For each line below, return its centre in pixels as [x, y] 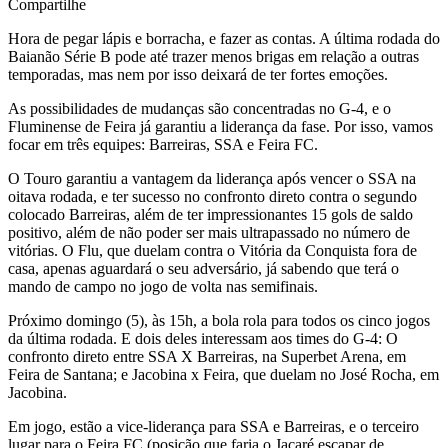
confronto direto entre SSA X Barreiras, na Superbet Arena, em [207, 356]
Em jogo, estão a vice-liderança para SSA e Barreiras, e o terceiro [213, 426]
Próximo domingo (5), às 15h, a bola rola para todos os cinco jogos [219, 320]
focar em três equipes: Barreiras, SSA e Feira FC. [163, 144]
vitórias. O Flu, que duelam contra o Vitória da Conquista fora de [212, 250]
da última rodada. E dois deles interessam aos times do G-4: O [203, 338]
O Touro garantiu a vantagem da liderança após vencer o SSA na [212, 178]
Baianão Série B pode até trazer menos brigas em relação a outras [213, 56]
